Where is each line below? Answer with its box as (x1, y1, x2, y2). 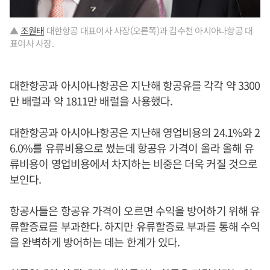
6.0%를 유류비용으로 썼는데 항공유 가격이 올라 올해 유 (10, 140, 254, 156)
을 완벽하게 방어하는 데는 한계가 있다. (10, 234, 183, 250)
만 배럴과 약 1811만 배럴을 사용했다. (10, 93, 173, 109)
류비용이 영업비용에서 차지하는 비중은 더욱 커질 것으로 (10, 155, 258, 172)
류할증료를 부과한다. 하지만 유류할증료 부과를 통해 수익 (10, 218, 260, 234)
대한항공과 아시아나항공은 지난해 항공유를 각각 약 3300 (10, 77, 260, 93)
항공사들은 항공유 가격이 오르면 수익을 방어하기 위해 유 (10, 202, 260, 219)
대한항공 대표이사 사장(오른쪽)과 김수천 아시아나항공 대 (44, 24, 253, 37)
